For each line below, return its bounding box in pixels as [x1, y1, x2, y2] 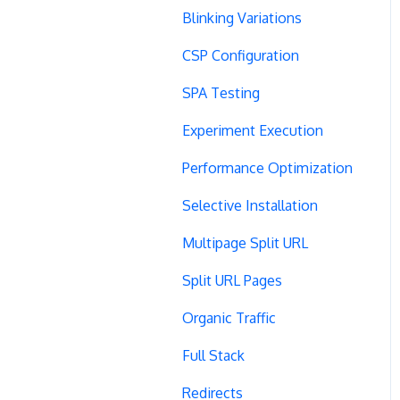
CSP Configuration [182, 46, 299, 64]
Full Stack [182, 346, 245, 364]
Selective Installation [182, 196, 318, 214]
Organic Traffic [182, 308, 276, 327]
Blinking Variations [182, 8, 302, 27]
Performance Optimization [182, 158, 353, 177]
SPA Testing [182, 83, 260, 102]
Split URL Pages [182, 271, 282, 289]
